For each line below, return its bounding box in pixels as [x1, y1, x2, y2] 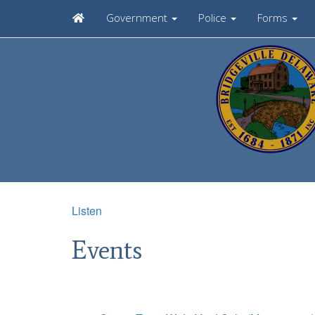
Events [72, 235, 142, 265]
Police [198, 11, 229, 25]
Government [105, 11, 170, 25]
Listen [72, 202, 102, 219]
